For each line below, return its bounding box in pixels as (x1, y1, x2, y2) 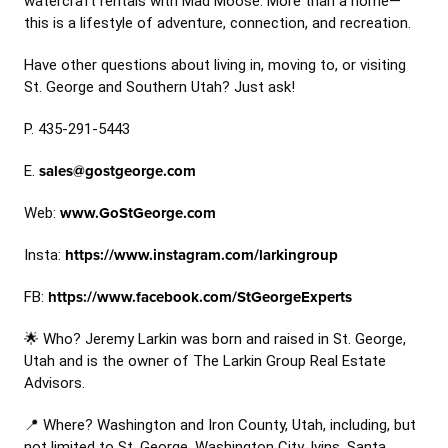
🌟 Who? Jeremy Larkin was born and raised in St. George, (24, 330, 406, 348)
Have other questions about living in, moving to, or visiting (24, 56, 406, 74)
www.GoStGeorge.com (60, 204, 216, 222)
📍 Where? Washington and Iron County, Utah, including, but (24, 416, 416, 434)
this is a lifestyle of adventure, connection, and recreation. (24, 14, 411, 32)
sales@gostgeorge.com (39, 162, 196, 180)
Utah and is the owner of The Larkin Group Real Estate (24, 352, 386, 370)
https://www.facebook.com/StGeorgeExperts (48, 288, 352, 306)
